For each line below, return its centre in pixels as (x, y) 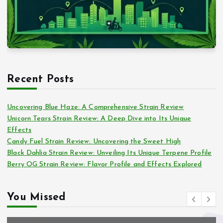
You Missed (36, 198)
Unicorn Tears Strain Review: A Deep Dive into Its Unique (99, 118)
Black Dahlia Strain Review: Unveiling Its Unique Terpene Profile (110, 153)
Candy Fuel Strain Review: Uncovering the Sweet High (94, 141)
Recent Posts (41, 79)
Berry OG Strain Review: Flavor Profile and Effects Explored (105, 164)
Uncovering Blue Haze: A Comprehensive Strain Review (96, 107)
